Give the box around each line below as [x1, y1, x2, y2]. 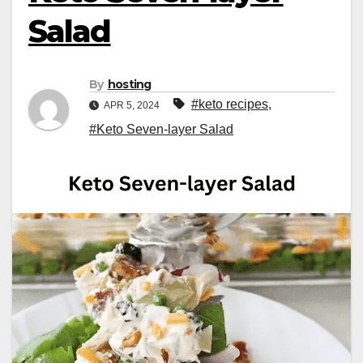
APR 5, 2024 [102, 100, 162, 112]
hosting [107, 77, 152, 92]
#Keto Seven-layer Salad [89, 122, 233, 137]
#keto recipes [191, 97, 268, 112]
